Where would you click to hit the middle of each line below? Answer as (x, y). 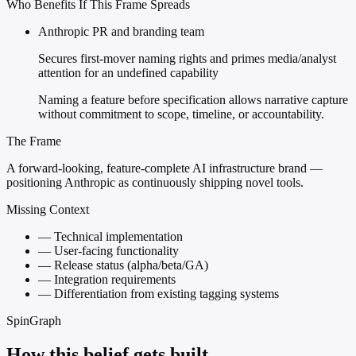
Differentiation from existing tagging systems (165, 294)
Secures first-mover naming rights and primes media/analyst (187, 59)
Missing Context (48, 210)
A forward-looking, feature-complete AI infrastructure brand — (164, 168)
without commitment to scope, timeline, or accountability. (181, 114)
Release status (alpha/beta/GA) (130, 265)
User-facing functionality (115, 251)
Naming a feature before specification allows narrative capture (193, 100)
